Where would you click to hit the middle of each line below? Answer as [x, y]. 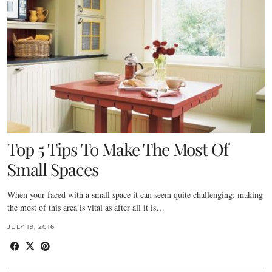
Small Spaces [53, 169]
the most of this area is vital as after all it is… [86, 207]
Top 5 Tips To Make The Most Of [118, 149]
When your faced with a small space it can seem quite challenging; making [135, 195]
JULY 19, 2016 [31, 227]
